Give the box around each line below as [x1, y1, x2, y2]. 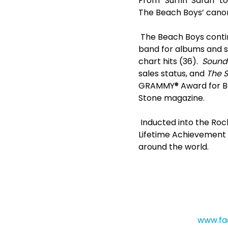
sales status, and [138, 68, 207, 79]
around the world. [138, 141, 209, 153]
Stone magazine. [138, 92, 205, 104]
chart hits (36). [138, 55, 202, 67]
